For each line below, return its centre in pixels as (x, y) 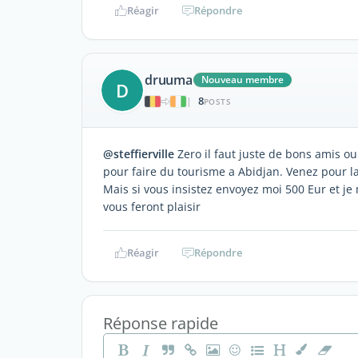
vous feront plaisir (152, 206)
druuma (169, 80)
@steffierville (139, 153)
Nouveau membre (242, 80)
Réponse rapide (161, 323)
